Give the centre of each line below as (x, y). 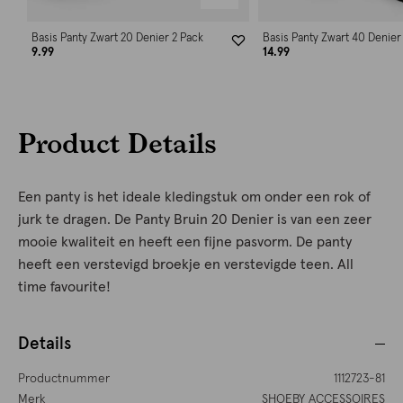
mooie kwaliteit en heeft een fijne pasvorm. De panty (185, 242)
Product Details (117, 143)
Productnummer (64, 379)
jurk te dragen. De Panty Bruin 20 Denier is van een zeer (195, 220)
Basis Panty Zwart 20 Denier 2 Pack (117, 39)
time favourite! (64, 287)
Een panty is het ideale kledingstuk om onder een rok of (194, 197)
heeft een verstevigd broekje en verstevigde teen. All (186, 265)
